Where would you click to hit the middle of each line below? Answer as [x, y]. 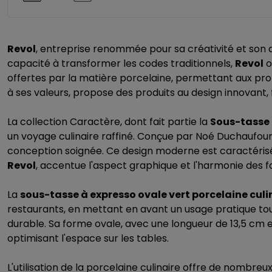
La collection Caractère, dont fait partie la [109, 122]
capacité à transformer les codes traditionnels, [121, 63]
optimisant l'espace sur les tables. [88, 238]
